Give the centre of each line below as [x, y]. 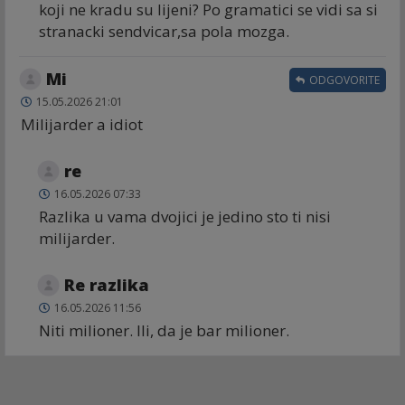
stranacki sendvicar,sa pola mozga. [164, 31]
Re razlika [107, 284]
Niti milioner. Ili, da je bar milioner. [164, 330]
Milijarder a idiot [82, 124]
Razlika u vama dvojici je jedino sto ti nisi [185, 216]
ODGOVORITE [343, 80]
